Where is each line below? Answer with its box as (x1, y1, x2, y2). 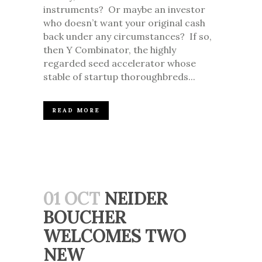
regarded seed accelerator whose (43, 57, 196, 70)
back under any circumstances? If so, (43, 30, 212, 43)
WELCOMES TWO (43, 225, 186, 247)
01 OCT (43, 187, 100, 210)
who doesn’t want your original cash (43, 17, 205, 29)
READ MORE (52, 106, 100, 115)
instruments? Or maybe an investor (43, 4, 205, 16)
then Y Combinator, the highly (43, 44, 176, 56)
